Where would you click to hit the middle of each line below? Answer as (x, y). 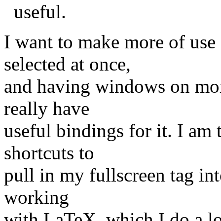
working (37, 197)
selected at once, (67, 64)
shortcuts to (49, 152)
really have (47, 108)
